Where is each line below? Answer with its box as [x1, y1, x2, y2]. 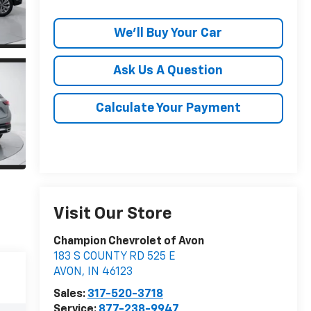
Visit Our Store [53, 205, 172, 223]
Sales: [53, 289, 87, 301]
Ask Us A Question [113, 64, 224, 77]
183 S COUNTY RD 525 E [53, 251, 175, 263]
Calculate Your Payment [95, 101, 241, 115]
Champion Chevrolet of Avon [53, 236, 204, 248]
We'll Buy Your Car [114, 26, 223, 40]
